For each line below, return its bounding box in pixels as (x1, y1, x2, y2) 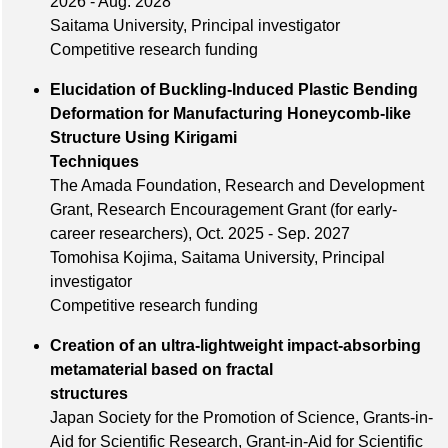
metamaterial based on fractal (50, 361, 273, 379)
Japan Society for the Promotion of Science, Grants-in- (50, 409, 433, 427)
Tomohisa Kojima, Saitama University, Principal (50, 249, 385, 267)
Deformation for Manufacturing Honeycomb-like (50, 105, 411, 123)
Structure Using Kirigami (50, 129, 237, 147)
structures (50, 385, 368, 403)
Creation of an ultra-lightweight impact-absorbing (50, 337, 421, 355)
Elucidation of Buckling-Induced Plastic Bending (50, 81, 418, 99)
